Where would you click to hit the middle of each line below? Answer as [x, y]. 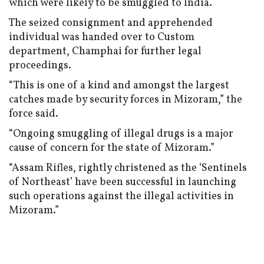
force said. [34, 114]
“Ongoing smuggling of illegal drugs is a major [121, 134]
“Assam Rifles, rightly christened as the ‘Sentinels [128, 168]
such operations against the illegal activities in [121, 196]
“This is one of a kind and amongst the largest [119, 85]
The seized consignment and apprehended [111, 23]
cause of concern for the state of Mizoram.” [112, 148]
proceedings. [40, 65]
